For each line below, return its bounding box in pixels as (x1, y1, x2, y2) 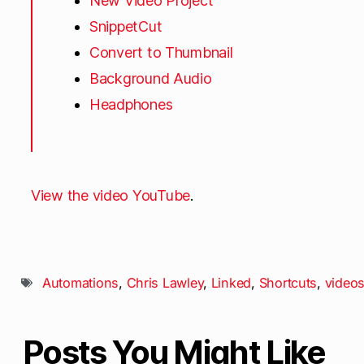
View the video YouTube (31, 186, 191, 204)
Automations (42, 274, 119, 291)
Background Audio (89, 69, 212, 87)
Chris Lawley (126, 274, 204, 291)
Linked (210, 274, 252, 291)
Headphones (89, 95, 173, 113)
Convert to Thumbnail (89, 43, 233, 61)
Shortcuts (258, 274, 318, 291)
